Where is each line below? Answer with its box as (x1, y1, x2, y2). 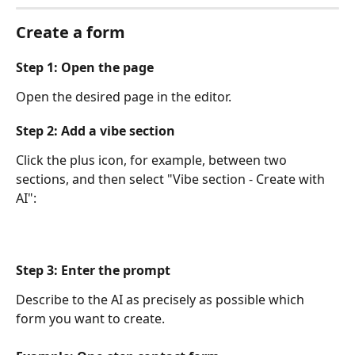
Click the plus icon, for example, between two (16, 151, 290, 169)
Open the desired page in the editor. (16, 87, 231, 105)
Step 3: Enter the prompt (16, 261, 170, 280)
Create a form (16, 21, 125, 43)
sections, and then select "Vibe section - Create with (16, 170, 328, 188)
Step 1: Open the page (16, 58, 154, 76)
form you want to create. (16, 309, 165, 327)
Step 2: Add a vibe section (16, 122, 175, 140)
